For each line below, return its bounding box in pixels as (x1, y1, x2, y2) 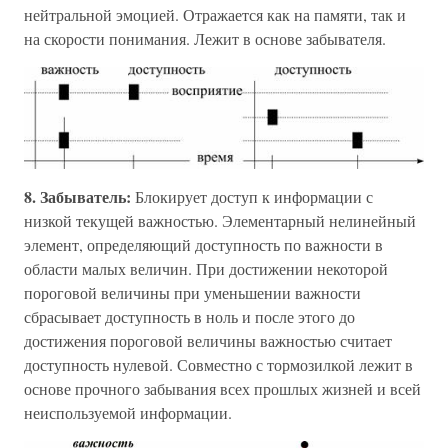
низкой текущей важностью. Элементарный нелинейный (24, 209, 416, 231)
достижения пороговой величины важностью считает (24, 329, 392, 351)
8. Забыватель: (24, 184, 135, 208)
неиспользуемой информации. (24, 401, 232, 423)
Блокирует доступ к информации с (135, 185, 373, 207)
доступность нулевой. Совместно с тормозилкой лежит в (24, 353, 413, 375)
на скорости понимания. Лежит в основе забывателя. (24, 28, 386, 50)
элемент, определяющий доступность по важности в (24, 233, 383, 255)
